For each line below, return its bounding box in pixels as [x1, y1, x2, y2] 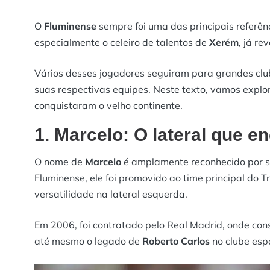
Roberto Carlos [142, 235, 210, 248]
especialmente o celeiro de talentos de [34, 36, 209, 49]
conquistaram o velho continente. [34, 99, 183, 112]
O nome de [34, 155, 85, 168]
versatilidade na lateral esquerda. [34, 188, 187, 201]
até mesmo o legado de [34, 235, 142, 248]
